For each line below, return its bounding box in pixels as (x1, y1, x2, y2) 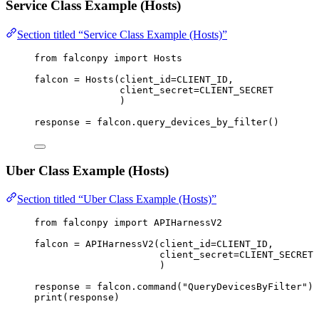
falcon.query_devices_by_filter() (91, 116, 279, 127)
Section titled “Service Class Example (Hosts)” (17, 28, 227, 41)
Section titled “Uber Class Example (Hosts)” (17, 193, 216, 206)
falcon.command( (91, 281, 182, 293)
